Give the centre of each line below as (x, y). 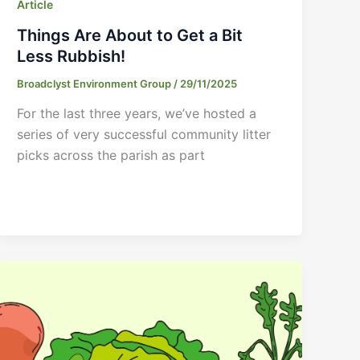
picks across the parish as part (111, 155)
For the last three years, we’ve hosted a (137, 114)
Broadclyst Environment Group (96, 83)
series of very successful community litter (144, 135)
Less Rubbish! (72, 56)
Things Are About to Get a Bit (130, 35)
